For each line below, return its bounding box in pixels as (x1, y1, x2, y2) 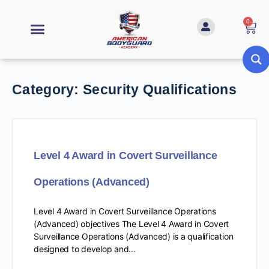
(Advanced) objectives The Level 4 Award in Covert (34, 218, 229, 229)
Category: (12, 81, 83, 97)
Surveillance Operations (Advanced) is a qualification (34, 231, 234, 241)
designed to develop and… (34, 243, 136, 254)
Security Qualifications (83, 81, 237, 97)
